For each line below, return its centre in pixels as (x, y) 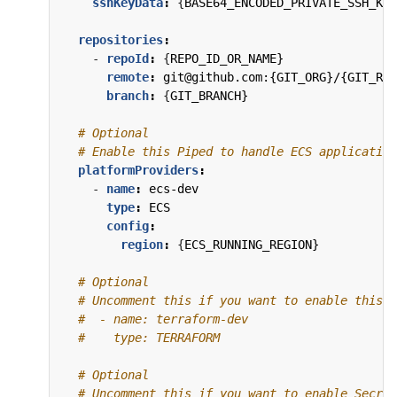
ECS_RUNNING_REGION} (252, 245)
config (128, 226)
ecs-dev (174, 189)
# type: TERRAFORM (149, 338)
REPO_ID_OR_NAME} (227, 59)
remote (128, 78)
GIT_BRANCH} (209, 96)
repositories (121, 40)
